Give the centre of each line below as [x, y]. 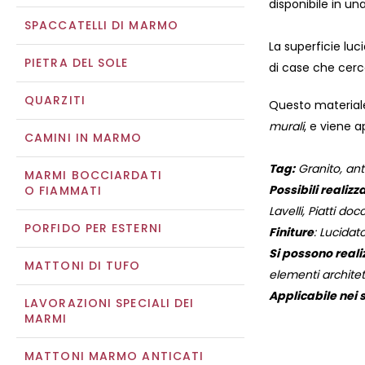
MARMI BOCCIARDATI [93, 175]
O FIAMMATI [63, 191]
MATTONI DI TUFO [83, 266]
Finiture [291, 233]
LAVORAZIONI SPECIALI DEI [110, 303]
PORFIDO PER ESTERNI [93, 228]
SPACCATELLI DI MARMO [101, 25]
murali [286, 127]
